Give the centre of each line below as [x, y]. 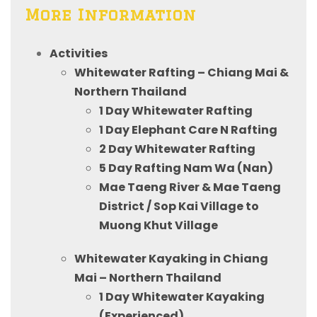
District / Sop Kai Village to [179, 206]
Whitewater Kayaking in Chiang [171, 258]
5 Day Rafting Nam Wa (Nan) [186, 168]
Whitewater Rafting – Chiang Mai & [181, 72]
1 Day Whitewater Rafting [176, 110]
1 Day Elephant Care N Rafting [188, 129]
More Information [110, 14]
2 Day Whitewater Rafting [177, 149]
